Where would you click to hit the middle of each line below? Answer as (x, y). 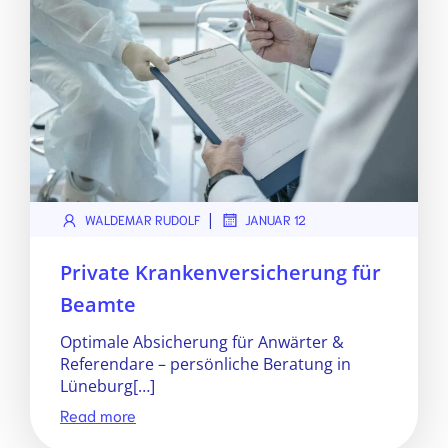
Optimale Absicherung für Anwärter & (202, 342)
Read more (98, 414)
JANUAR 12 (275, 219)
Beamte (98, 304)
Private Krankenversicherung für (220, 272)
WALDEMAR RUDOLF (143, 219)
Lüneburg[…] (107, 386)
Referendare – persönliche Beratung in (205, 364)
